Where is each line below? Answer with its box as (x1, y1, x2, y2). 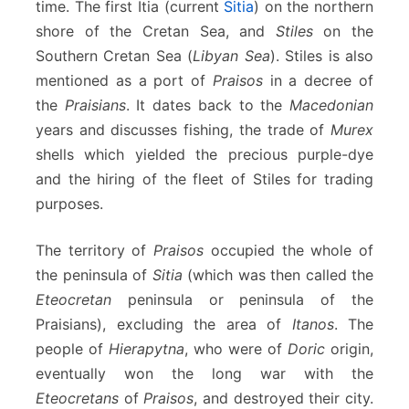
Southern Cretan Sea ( (36, 46, 194, 65)
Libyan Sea (193, 46, 270, 65)
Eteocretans (36, 388, 119, 407)
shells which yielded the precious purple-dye (36, 144, 373, 163)
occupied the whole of (204, 240, 374, 259)
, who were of (184, 339, 288, 358)
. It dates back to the (125, 95, 290, 114)
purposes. (36, 194, 103, 213)
